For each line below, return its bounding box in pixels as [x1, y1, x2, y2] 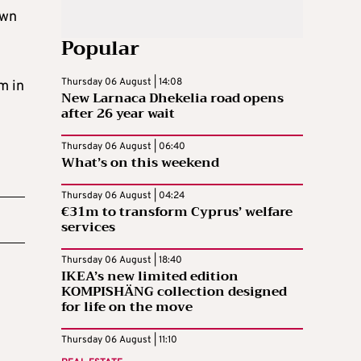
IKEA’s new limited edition [61, 264, 239, 288]
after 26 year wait [61, 102, 175, 125]
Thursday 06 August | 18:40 [61, 253, 182, 267]
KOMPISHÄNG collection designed [61, 280, 287, 303]
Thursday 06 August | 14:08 [61, 75, 182, 89]
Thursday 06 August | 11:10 [61, 333, 177, 346]
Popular [61, 31, 139, 65]
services [61, 215, 115, 239]
